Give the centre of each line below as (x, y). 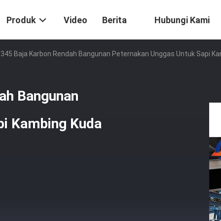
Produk (21, 20)
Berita (114, 20)
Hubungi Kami (182, 20)
